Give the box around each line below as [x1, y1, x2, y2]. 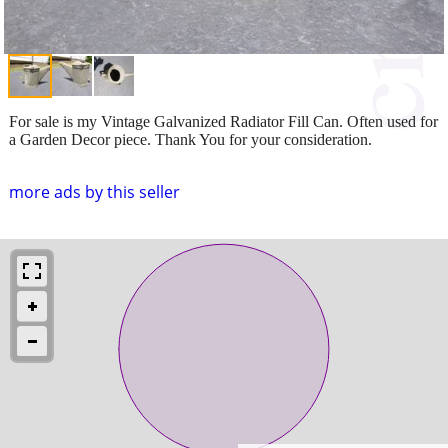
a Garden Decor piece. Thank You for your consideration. [9, 130, 372, 148]
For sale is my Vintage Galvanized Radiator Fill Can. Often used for [9, 112, 438, 130]
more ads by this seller [9, 180, 180, 203]
